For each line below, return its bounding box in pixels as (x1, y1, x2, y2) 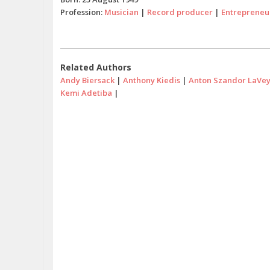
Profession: (60, 7, 104, 17)
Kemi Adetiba (60, 87, 112, 98)
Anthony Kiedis (123, 75, 180, 86)
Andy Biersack (60, 75, 115, 86)
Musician (104, 7, 139, 17)
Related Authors (60, 61, 131, 73)
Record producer (147, 7, 213, 17)
